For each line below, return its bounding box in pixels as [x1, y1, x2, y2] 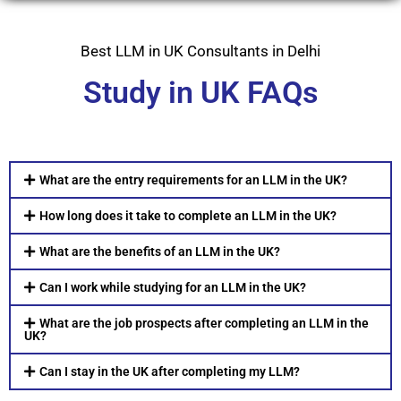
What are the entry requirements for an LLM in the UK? [38, 173, 347, 188]
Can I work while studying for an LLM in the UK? [38, 280, 306, 295]
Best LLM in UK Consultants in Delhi [81, 42, 320, 61]
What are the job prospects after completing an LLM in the [38, 316, 369, 331]
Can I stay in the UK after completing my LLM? [38, 364, 300, 380]
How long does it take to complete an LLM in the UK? [38, 209, 337, 224]
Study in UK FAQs [83, 74, 318, 111]
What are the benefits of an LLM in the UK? [38, 244, 280, 260]
